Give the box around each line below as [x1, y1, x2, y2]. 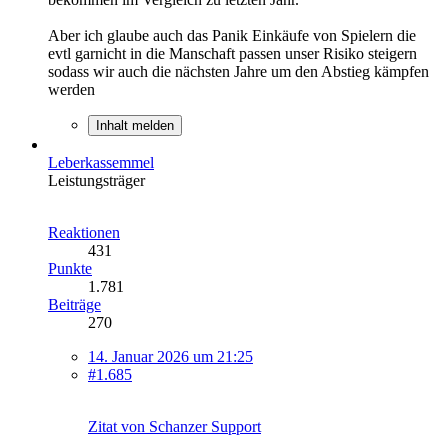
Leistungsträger [48, 171, 145, 189]
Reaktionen [48, 223, 120, 241]
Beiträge [48, 295, 101, 313]
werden [48, 80, 95, 98]
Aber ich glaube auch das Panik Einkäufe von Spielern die [48, 26, 416, 44]
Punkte [48, 259, 92, 277]
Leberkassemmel [48, 153, 154, 171]
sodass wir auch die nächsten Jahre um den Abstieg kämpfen [48, 62, 429, 80]
